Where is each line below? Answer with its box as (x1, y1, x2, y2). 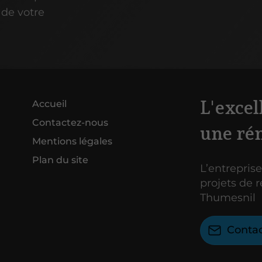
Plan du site (32, 154, 89, 166)
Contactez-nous (32, 116, 109, 128)
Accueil (32, 98, 67, 109)
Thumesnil (200, 191, 256, 204)
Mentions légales (32, 135, 113, 147)
